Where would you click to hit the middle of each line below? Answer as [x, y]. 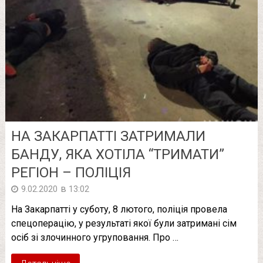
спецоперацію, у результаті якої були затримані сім [124, 224]
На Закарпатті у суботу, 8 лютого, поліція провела [119, 210]
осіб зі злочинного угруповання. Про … [95, 238]
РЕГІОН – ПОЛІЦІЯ [71, 173]
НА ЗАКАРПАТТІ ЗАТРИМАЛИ [108, 136]
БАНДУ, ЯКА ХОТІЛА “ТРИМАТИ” [117, 155]
